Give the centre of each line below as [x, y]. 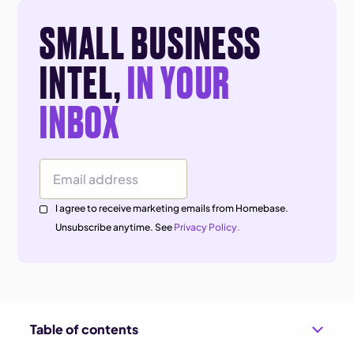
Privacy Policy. [207, 228]
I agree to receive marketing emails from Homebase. [172, 209]
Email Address [76, 188]
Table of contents [85, 330]
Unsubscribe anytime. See [115, 228]
